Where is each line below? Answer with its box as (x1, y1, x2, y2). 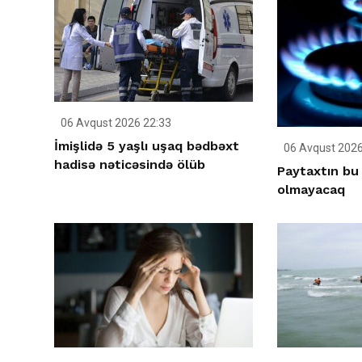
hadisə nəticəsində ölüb (54, 157, 205, 173)
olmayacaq (276, 182, 345, 198)
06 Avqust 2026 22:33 (58, 116, 171, 130)
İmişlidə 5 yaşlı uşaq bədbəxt (54, 138, 239, 154)
